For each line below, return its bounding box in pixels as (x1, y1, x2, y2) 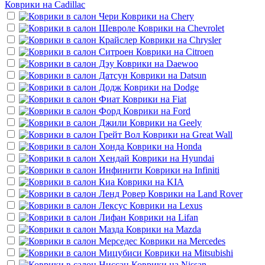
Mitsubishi (194, 247, 233, 258)
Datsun (180, 70, 206, 80)
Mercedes (189, 235, 225, 246)
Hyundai (182, 153, 214, 163)
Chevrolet (188, 22, 224, 33)
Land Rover (198, 188, 243, 199)
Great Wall (192, 129, 232, 140)
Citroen (186, 46, 214, 57)
